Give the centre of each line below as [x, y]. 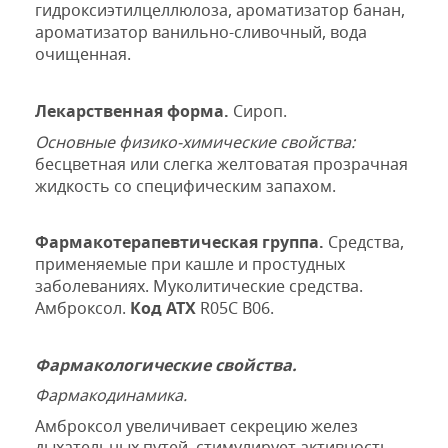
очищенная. [83, 54]
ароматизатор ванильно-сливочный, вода [201, 32]
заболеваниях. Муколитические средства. [199, 286]
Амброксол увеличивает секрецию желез [196, 425]
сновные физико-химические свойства [199, 141]
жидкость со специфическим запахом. [185, 185]
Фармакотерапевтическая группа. [179, 242]
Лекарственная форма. [132, 111]
